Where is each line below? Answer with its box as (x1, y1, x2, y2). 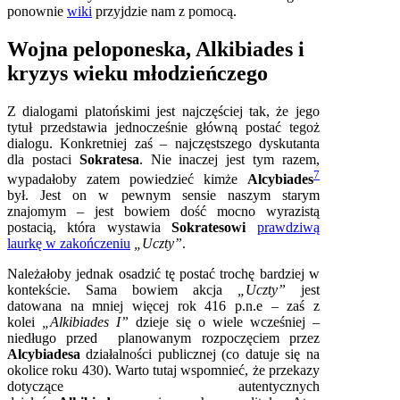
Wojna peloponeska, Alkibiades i (7, 37, 304, 61)
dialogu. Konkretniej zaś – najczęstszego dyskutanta (7, 135, 320, 151)
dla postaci (7, 151, 79, 167)
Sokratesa (79, 151, 139, 167)
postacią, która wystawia (7, 220, 172, 236)
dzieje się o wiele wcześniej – (135, 314, 320, 330)
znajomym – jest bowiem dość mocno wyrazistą (7, 204, 320, 220)
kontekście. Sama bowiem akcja (7, 282, 237, 298)
